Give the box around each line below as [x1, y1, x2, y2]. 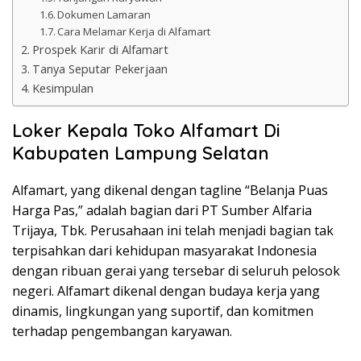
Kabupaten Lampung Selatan [12, 142, 269, 165]
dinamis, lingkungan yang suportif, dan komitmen [12, 302, 313, 321]
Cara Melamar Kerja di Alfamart [57, 24, 211, 39]
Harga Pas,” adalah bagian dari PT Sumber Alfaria [12, 201, 312, 220]
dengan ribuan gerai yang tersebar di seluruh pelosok [12, 262, 340, 280]
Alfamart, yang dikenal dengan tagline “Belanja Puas [12, 181, 328, 200]
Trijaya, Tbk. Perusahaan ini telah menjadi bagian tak [12, 222, 334, 240]
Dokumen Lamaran [57, 7, 151, 23]
